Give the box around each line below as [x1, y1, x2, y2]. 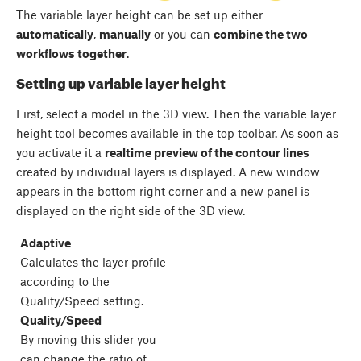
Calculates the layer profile [20, 254, 166, 269]
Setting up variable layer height [16, 75, 228, 92]
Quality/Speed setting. [20, 293, 143, 308]
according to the [20, 273, 110, 288]
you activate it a [16, 144, 105, 160]
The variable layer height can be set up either [16, 7, 263, 23]
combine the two [214, 27, 308, 42]
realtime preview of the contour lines [105, 144, 309, 160]
